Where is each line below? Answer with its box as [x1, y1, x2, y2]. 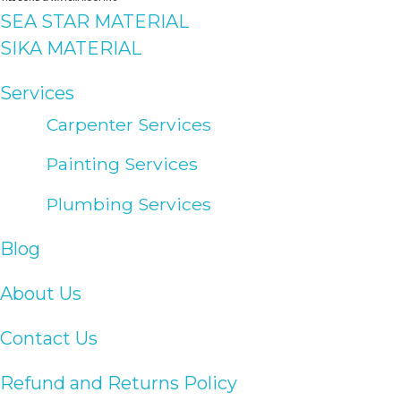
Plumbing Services [47, 192, 212, 215]
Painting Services [47, 153, 199, 175]
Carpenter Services [47, 113, 212, 135]
